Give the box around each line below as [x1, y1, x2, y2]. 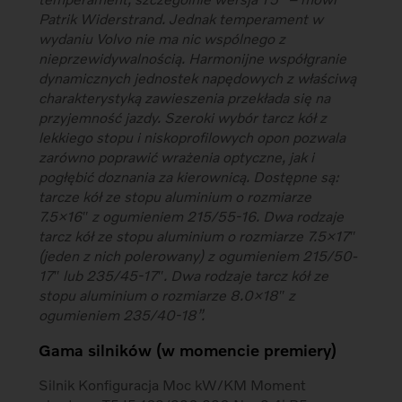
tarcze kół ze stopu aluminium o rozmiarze [39, 188, 312, 205]
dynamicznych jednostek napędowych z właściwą [39, 69, 357, 87]
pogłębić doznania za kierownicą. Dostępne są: [39, 168, 340, 186]
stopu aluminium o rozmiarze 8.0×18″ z [39, 286, 296, 304]
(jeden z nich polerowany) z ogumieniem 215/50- [39, 247, 358, 265]
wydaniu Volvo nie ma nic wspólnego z [39, 30, 286, 48]
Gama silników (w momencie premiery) [39, 340, 337, 361]
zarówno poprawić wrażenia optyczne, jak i [39, 148, 315, 166]
